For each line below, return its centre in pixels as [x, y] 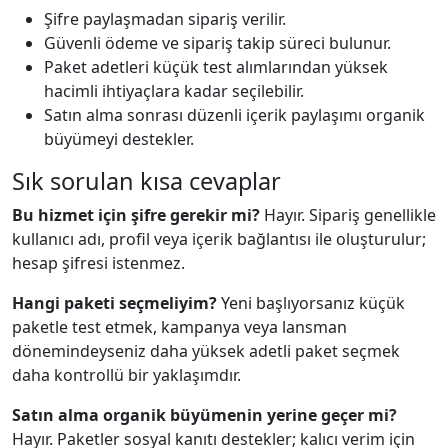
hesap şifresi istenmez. [98, 262]
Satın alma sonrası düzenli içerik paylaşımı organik [234, 114]
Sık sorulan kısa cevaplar [146, 180]
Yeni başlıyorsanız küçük [311, 302]
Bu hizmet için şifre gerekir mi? [136, 214]
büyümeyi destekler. [119, 138]
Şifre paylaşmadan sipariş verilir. [165, 18]
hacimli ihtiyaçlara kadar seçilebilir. [174, 90]
